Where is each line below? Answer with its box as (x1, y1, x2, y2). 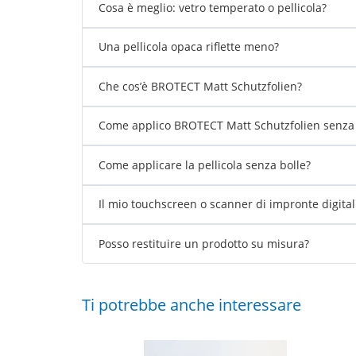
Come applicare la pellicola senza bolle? (98, 157, 311, 172)
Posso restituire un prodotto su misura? (98, 235, 309, 251)
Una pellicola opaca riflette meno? (98, 39, 279, 55)
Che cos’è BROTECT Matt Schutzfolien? (98, 78, 302, 94)
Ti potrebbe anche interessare (81, 293, 301, 315)
